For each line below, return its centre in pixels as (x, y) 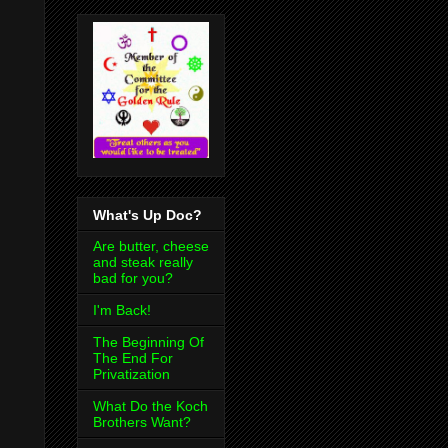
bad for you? (133, 277)
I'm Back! (122, 309)
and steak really (143, 261)
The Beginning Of (148, 341)
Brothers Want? (142, 421)
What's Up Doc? (147, 214)
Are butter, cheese (151, 245)
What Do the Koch (150, 405)
